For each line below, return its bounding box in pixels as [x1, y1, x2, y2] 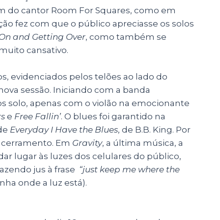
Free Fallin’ [14, 111, 61, 121]
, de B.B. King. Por [118, 124, 191, 135]
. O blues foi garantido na [61, 111, 165, 121]
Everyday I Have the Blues [10, 124, 118, 135]
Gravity [72, 137, 102, 148]
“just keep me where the [79, 164, 180, 174]
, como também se [85, 31, 166, 42]
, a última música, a [102, 137, 183, 148]
